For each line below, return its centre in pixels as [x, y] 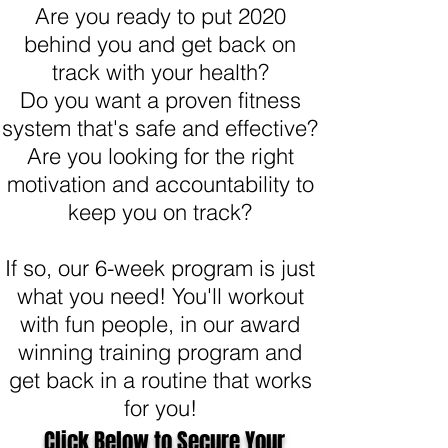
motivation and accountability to [160, 184]
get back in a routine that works [160, 380]
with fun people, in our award [160, 324]
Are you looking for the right [160, 156]
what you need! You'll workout [160, 296]
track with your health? [160, 72]
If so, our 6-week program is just [160, 268]
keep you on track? [160, 212]
